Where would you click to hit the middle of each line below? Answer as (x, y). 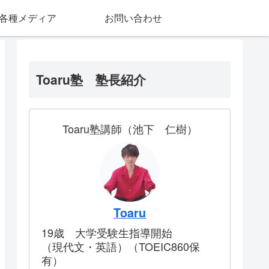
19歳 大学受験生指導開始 (107, 233)
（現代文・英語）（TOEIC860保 (121, 246)
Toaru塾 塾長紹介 (91, 80)
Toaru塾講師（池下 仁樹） (130, 129)
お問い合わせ (134, 18)
